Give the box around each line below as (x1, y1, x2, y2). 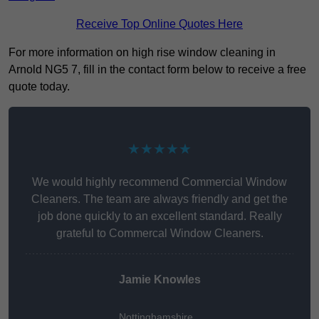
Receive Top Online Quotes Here (76, 18, 243, 31)
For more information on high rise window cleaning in (9, 46, 276, 59)
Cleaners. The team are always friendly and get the (31, 193, 288, 206)
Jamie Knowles (118, 273, 201, 286)
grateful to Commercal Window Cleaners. (56, 227, 263, 240)
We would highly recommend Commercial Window (32, 176, 287, 189)
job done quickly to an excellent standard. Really (37, 210, 282, 223)
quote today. (9, 80, 70, 93)
